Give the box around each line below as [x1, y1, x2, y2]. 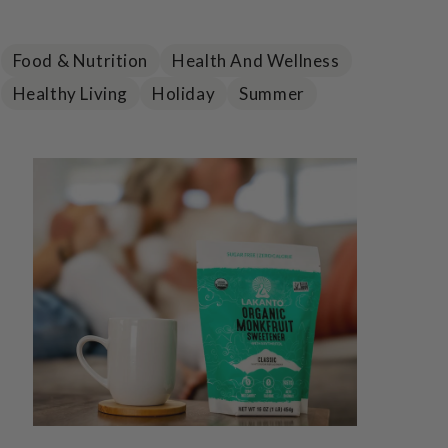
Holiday [151, 83, 216, 104]
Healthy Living [12, 83, 128, 104]
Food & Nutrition [12, 50, 149, 71]
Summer [239, 83, 305, 104]
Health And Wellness [172, 50, 340, 71]
